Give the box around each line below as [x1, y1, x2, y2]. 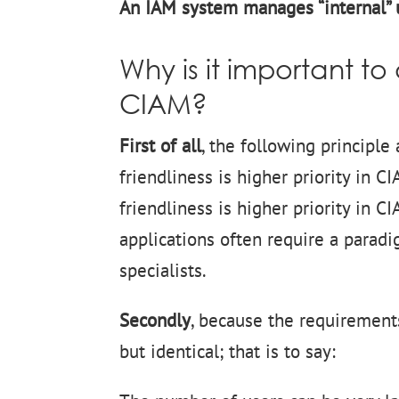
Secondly [119, 307, 191, 332]
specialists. [119, 257, 208, 282]
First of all [119, 133, 202, 158]
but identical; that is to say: [119, 338, 337, 363]
